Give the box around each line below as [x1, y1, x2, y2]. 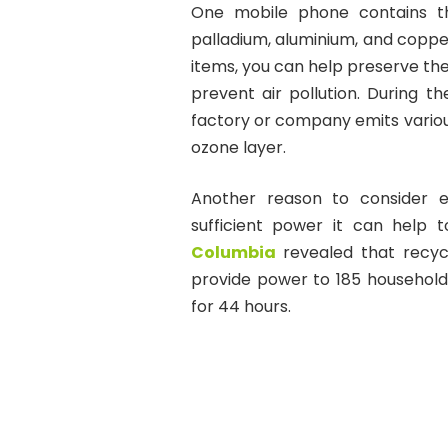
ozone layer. [190, 136, 286, 160]
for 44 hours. [190, 295, 291, 319]
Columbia [190, 241, 276, 265]
